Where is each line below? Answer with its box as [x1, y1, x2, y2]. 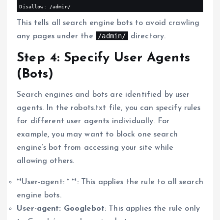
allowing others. [17, 157, 75, 165]
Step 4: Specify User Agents [17, 52, 190, 65]
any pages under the [17, 32, 96, 41]
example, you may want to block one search [17, 131, 178, 139]
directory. [128, 32, 166, 41]
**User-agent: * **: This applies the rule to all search [17, 178, 203, 187]
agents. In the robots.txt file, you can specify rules [17, 104, 201, 112]
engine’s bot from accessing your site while [17, 144, 174, 152]
